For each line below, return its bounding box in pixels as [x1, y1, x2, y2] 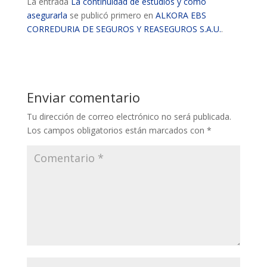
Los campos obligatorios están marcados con [26, 125, 207, 136]
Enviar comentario [26, 88, 140, 106]
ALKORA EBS [155, 10, 206, 21]
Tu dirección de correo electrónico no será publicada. [26, 111, 231, 122]
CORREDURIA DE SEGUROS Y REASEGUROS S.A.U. [26, 23, 221, 35]
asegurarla [26, 10, 67, 21]
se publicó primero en [67, 10, 156, 21]
